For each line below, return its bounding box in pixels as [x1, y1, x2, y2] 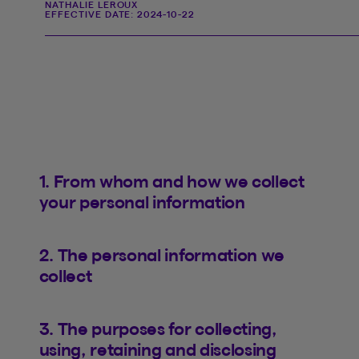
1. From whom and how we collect [38, 171, 305, 191]
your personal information [38, 192, 245, 212]
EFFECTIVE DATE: [45, 9, 138, 19]
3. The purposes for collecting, [38, 319, 277, 338]
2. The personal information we [38, 245, 284, 264]
